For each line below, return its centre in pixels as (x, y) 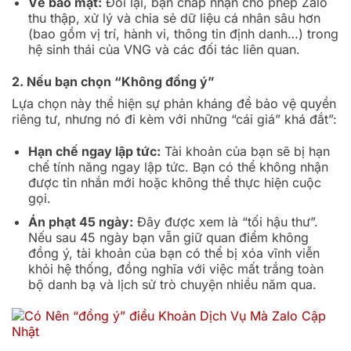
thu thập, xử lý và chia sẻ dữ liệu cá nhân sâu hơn (174, 18)
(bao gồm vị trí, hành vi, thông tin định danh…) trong (183, 34)
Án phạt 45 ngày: (80, 221)
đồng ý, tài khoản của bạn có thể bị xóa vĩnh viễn (174, 253)
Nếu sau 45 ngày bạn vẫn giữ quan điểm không (168, 237)
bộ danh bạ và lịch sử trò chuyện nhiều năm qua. (172, 284)
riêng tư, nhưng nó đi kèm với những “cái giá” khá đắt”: (174, 119)
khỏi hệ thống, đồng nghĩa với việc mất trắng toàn (175, 268)
